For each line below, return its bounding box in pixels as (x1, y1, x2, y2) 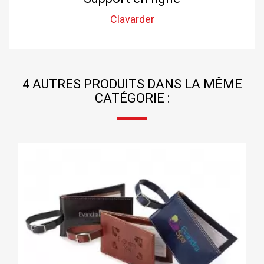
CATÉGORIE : (94, 90, 170, 105)
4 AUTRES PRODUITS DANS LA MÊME (22, 76, 242, 91)
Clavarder (110, 12, 154, 25)
